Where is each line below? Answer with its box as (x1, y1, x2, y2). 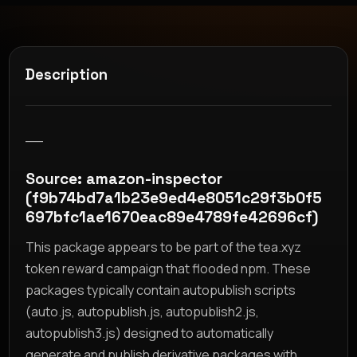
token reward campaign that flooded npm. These (25, 259, 312, 277)
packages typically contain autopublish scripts (25, 280, 296, 299)
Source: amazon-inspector (25, 168, 223, 189)
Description (25, 65, 108, 84)
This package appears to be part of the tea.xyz (25, 237, 302, 256)
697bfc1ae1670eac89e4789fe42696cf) (25, 206, 319, 227)
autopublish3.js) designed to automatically (25, 324, 274, 342)
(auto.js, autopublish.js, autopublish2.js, (25, 302, 260, 320)
